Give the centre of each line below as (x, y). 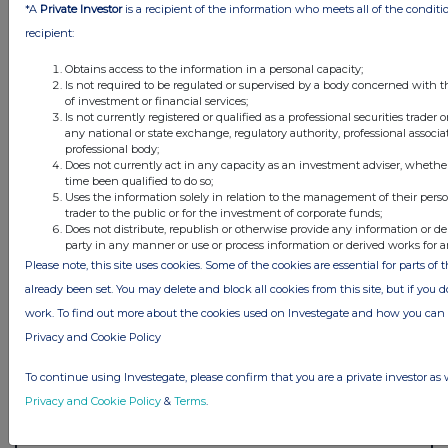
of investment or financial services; (156, 100)
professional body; (112, 148)
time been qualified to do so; (139, 180)
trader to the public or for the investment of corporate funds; (223, 212)
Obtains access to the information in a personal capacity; (214, 68)
